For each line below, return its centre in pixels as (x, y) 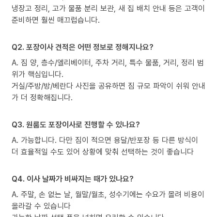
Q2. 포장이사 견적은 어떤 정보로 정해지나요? (83, 47)
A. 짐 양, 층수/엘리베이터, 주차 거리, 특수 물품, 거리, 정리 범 (108, 62)
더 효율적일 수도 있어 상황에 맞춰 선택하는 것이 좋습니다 (103, 151)
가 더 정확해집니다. (42, 97)
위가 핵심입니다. (38, 74)
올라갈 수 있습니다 (41, 206)
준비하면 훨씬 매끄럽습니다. (56, 20)
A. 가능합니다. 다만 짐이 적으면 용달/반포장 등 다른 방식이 (105, 140)
